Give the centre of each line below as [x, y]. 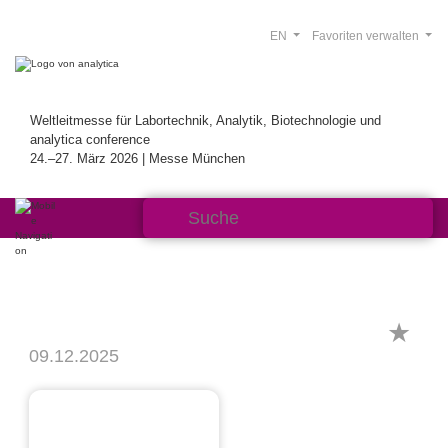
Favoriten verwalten [366, 36]
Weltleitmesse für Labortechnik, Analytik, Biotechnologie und [205, 120]
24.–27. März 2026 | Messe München [137, 158]
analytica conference [90, 139]
